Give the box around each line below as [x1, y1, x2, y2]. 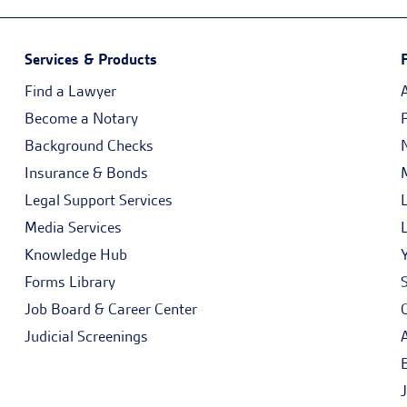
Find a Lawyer [24, 81, 116, 101]
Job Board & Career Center [24, 299, 197, 319]
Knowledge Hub [24, 244, 127, 264]
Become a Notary [24, 108, 138, 128]
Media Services [24, 217, 122, 237]
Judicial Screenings [24, 326, 148, 346]
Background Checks [24, 135, 154, 155]
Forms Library [24, 272, 115, 292]
